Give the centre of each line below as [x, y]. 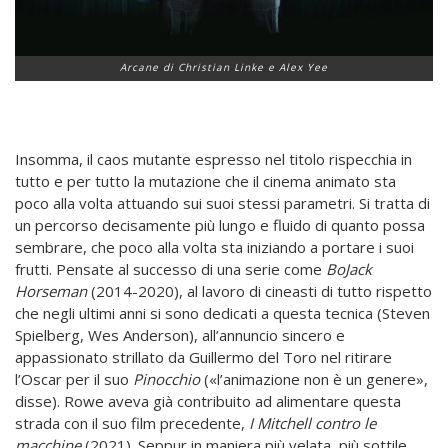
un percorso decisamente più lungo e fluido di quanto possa [220, 224]
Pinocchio [166, 378]
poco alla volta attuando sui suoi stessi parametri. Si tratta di [222, 202]
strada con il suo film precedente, [132, 422]
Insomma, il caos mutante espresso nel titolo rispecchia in [213, 158]
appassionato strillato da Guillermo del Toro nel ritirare [203, 356]
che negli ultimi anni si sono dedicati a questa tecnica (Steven [222, 312]
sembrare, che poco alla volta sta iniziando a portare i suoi [214, 246]
